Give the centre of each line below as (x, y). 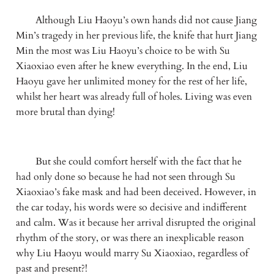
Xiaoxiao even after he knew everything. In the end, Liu (131, 66)
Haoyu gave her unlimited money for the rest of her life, (131, 81)
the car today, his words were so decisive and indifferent (131, 208)
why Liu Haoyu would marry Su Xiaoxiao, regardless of (132, 254)
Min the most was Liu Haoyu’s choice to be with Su (123, 50)
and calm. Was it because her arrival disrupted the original (135, 223)
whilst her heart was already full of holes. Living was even (134, 96)
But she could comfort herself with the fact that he (128, 162)
